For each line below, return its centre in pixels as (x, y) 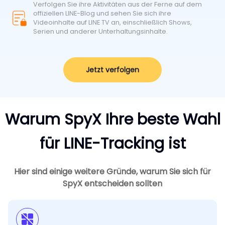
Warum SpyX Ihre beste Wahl (113, 120)
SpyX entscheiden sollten (113, 184)
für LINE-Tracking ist (113, 144)
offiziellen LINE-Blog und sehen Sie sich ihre (102, 14)
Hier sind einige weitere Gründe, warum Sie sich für (113, 172)
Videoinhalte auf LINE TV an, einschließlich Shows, (113, 23)
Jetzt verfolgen (113, 70)
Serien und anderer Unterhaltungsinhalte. (101, 32)
